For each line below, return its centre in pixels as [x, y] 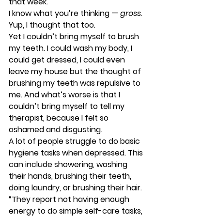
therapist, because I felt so [60, 118]
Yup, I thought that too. [53, 25]
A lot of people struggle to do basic [75, 141]
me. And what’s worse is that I [65, 95]
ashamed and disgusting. [56, 130]
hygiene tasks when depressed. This [77, 153]
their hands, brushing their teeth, [71, 176]
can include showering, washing [69, 164]
